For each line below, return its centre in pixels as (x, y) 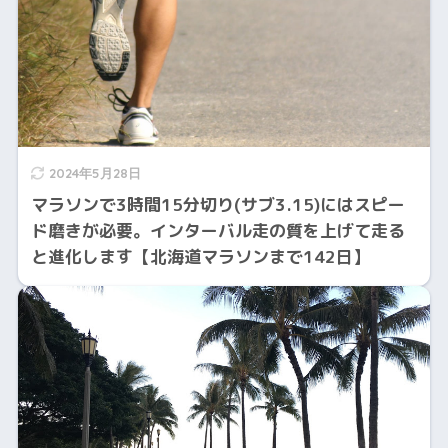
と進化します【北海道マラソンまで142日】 (200, 257)
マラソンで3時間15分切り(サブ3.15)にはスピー (217, 205)
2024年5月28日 (94, 173)
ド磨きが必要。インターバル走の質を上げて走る (217, 231)
